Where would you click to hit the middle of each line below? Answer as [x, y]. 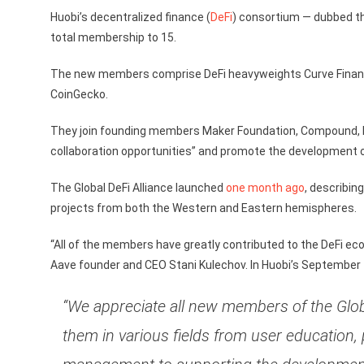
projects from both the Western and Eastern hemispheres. [204, 208]
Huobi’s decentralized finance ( [130, 17]
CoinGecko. [79, 94]
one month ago [265, 188]
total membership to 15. [113, 37]
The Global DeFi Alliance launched [138, 188]
